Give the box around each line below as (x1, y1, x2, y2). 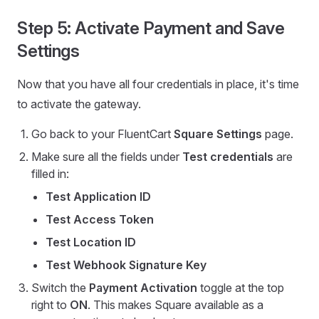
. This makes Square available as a (88, 298, 263, 313)
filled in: (31, 167, 69, 182)
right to (31, 298, 70, 313)
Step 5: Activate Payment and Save (17, 18, 285, 39)
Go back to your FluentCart (31, 127, 174, 142)
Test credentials (182, 150, 273, 164)
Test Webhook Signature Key (46, 258, 206, 273)
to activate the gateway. (17, 97, 141, 112)
